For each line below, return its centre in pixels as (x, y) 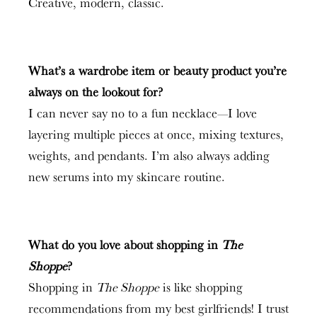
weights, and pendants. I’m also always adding (149, 155)
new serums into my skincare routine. (127, 177)
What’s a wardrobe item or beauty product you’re (157, 70)
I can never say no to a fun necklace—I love (143, 113)
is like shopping (201, 287)
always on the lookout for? (96, 92)
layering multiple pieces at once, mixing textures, (156, 134)
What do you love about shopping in (125, 244)
